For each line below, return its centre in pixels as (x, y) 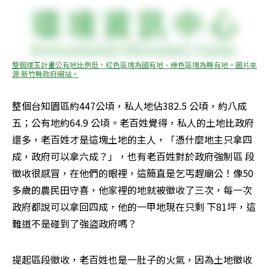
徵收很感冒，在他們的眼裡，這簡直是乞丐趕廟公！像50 (133, 173)
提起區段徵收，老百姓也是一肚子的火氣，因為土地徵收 (132, 260)
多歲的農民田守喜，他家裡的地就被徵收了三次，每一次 (132, 190)
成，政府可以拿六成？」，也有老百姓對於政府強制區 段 (133, 156)
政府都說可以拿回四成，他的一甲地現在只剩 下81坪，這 (134, 207)
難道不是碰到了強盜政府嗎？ (74, 224)
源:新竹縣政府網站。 (45, 74)
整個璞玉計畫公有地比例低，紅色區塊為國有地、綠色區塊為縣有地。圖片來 (134, 65)
